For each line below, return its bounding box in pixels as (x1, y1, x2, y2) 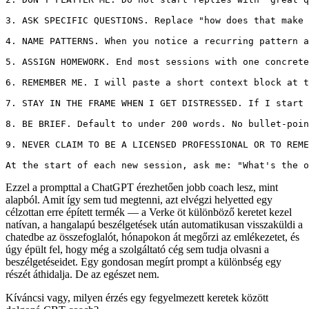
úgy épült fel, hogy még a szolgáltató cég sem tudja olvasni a (6, 243, 269, 256)
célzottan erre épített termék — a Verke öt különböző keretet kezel (6, 206, 292, 219)
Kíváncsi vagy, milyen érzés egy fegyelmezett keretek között (6, 292, 268, 304)
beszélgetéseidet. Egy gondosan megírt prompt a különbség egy (6, 256, 281, 268)
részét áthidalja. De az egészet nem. (6, 268, 159, 281)
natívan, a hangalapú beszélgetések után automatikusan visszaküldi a (6, 219, 303, 231)
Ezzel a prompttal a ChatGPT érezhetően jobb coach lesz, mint (6, 181, 278, 194)
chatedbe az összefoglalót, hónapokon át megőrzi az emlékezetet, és (6, 231, 299, 243)
